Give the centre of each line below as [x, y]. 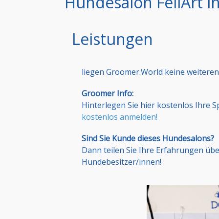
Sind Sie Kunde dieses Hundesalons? [148, 139]
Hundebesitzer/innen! [121, 162]
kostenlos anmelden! [120, 117]
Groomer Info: [108, 94]
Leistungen [112, 39]
